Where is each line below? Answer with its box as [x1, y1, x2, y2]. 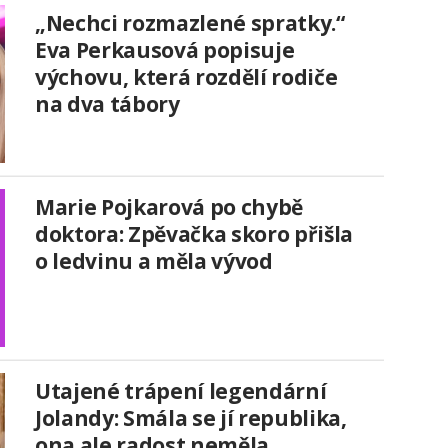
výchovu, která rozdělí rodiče [35, 63, 338, 92]
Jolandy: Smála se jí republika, [35, 404, 347, 433]
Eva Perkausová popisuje [35, 36, 295, 65]
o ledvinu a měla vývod [35, 247, 273, 276]
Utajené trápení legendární [35, 377, 327, 406]
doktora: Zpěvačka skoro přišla [35, 220, 353, 249]
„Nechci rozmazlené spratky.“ [35, 9, 345, 38]
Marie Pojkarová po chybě [35, 193, 303, 222]
